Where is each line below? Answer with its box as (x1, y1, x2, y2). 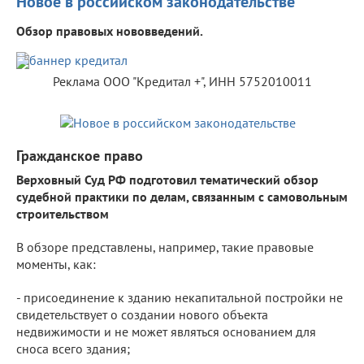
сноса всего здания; (16, 340, 130, 357)
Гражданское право (16, 145, 143, 165)
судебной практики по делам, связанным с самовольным (16, 188, 348, 205)
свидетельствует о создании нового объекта (16, 305, 268, 323)
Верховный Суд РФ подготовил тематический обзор (16, 171, 318, 188)
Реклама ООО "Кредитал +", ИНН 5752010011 (52, 72, 312, 89)
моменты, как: (16, 255, 96, 272)
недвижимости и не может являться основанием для (16, 323, 316, 340)
